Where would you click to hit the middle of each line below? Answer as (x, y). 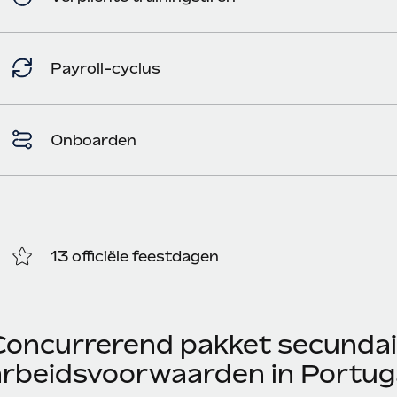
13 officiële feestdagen (134, 256)
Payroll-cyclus (105, 68)
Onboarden (93, 140)
